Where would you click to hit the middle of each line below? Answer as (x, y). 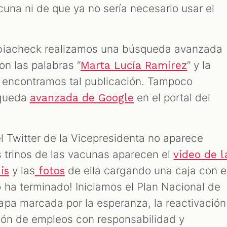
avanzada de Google (82, 98)
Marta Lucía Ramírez (134, 65)
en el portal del (172, 97)
